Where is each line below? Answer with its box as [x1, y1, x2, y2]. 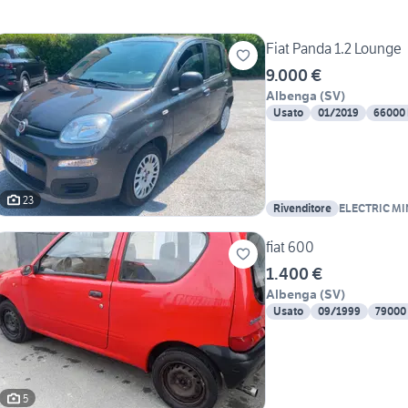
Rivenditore [273, 201, 331, 216]
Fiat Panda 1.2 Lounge [266, 39, 402, 58]
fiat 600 [266, 238, 314, 257]
